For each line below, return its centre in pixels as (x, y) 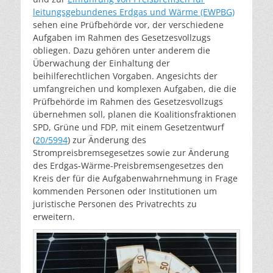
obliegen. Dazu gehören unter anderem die (122, 50)
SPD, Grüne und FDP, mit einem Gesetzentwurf (129, 127)
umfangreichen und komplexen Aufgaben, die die (135, 89)
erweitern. (54, 217)
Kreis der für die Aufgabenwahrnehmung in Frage (135, 178)
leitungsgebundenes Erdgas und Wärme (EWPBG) (134, 12)
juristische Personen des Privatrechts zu (115, 204)
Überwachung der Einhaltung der (101, 63)
